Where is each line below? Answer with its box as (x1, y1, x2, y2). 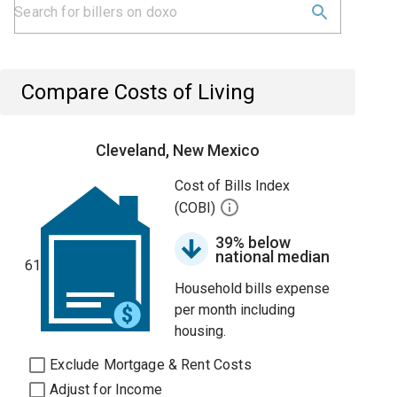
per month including (175, 301, 296, 318)
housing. (175, 323, 227, 339)
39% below (215, 233, 292, 252)
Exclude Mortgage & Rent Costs (50, 356, 252, 373)
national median (215, 247, 331, 266)
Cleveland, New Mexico (96, 141, 261, 160)
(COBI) (175, 199, 220, 217)
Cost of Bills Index (175, 177, 291, 194)
